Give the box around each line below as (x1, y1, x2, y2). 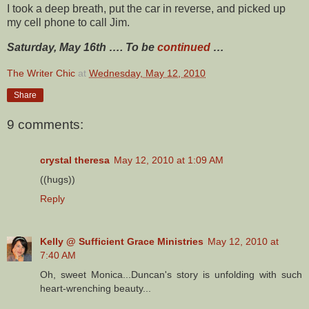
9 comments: (7, 117, 83, 132)
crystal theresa (40, 154, 110, 166)
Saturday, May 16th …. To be (7, 41, 157, 54)
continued (157, 41, 210, 54)
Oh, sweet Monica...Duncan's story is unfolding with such (40, 269, 302, 281)
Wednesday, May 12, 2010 (89, 67, 206, 79)
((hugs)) (40, 174, 75, 186)
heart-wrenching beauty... (40, 283, 151, 295)
